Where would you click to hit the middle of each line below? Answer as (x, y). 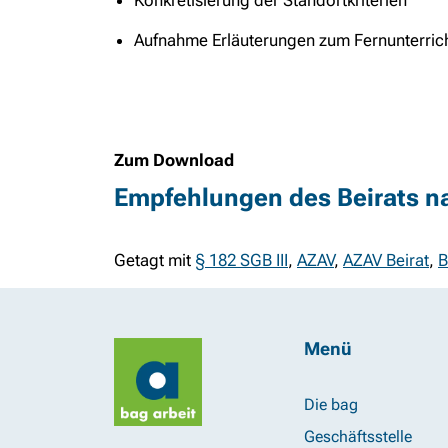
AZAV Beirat (386, 259)
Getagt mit (152, 259)
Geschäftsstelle (358, 436)
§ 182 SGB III (241, 259)
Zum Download (174, 159)
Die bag (331, 404)
